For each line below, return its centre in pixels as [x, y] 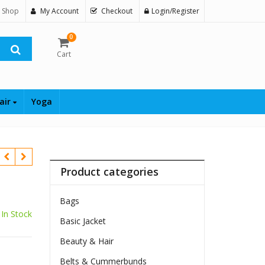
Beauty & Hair [87, 241]
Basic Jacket [83, 221]
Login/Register [175, 11]
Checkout [117, 11]
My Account [59, 11]
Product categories [110, 172]
